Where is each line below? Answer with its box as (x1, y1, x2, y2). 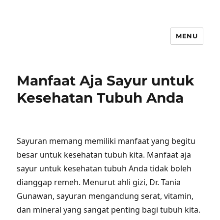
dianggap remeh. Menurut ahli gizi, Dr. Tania (17, 177, 181, 188)
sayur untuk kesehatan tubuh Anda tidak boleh (17, 163, 192, 174)
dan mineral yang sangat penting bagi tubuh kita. (17, 204, 201, 215)
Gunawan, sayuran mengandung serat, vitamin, (17, 191, 194, 201)
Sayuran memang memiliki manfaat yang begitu (17, 136, 196, 146)
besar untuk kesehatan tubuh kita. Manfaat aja (17, 149, 192, 160)
